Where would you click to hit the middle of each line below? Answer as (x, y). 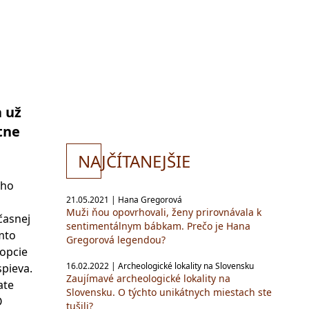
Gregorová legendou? (116, 240)
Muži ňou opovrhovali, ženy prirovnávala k (164, 212)
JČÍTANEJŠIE (146, 161)
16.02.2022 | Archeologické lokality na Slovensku (160, 266)
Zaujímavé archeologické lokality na (148, 278)
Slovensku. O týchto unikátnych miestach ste (169, 292)
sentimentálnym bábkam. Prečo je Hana (158, 226)
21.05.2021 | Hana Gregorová (124, 200)
